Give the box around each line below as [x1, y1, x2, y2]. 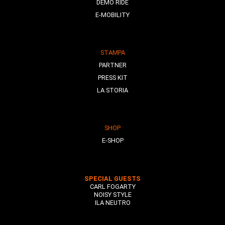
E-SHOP [101, 136, 124, 144]
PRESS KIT [97, 73, 128, 81]
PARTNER [98, 61, 127, 69]
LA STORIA [97, 86, 128, 94]
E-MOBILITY [95, 11, 130, 19]
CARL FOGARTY [89, 182, 136, 190]
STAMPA [100, 48, 125, 56]
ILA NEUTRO [94, 198, 131, 206]
